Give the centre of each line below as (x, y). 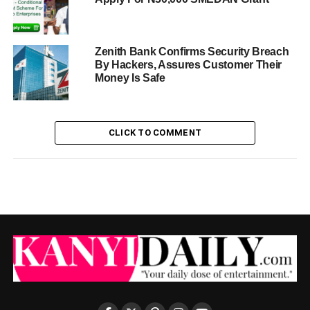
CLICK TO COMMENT (155, 132)
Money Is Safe (130, 77)
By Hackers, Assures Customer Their (188, 64)
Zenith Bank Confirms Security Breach (192, 51)
